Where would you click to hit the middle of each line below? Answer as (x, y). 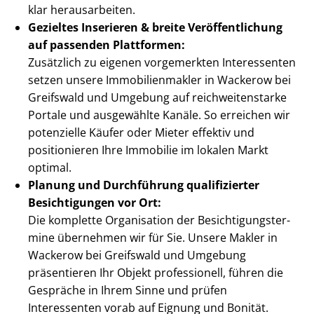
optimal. (50, 168)
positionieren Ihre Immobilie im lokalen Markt (148, 150)
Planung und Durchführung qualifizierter (144, 185)
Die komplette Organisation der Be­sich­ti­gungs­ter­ (159, 220)
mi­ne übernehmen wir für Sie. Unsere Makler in (153, 238)
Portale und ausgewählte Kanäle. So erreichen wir (159, 115)
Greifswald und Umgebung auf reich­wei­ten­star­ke (157, 98)
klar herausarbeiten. (82, 10)
